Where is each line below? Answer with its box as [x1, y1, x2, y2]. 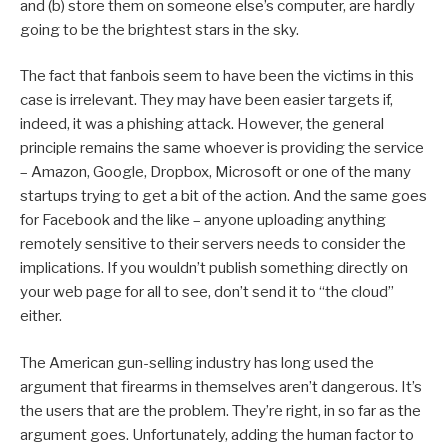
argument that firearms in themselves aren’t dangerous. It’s [20, 377, 422, 396]
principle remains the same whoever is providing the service [20, 139, 424, 158]
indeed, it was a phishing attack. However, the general [20, 115, 384, 134]
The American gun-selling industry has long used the [20, 353, 374, 372]
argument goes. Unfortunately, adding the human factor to [20, 425, 414, 444]
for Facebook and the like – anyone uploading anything [20, 211, 386, 230]
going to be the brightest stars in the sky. [20, 20, 299, 39]
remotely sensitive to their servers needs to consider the [20, 235, 406, 254]
